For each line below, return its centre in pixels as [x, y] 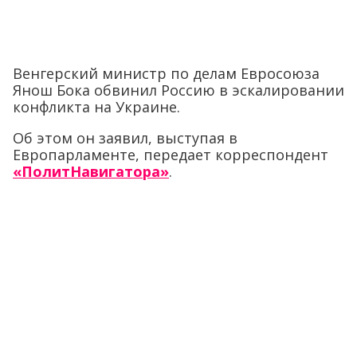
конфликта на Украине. [96, 107]
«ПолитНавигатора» [91, 172]
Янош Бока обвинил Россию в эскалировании [178, 90]
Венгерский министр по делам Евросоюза [166, 74]
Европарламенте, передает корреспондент [171, 155]
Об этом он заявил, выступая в [125, 138]
